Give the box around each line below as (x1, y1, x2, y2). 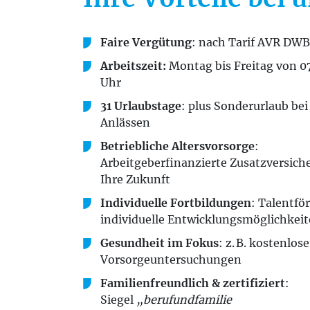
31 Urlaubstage (100, 99, 181, 113)
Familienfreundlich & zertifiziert (100, 276, 285, 290)
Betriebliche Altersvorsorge (100, 139, 255, 153)
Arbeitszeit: (100, 59, 169, 73)
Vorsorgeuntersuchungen (100, 253, 241, 266)
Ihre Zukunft (100, 172, 170, 186)
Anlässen (100, 116, 150, 129)
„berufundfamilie (136, 293, 232, 307)
